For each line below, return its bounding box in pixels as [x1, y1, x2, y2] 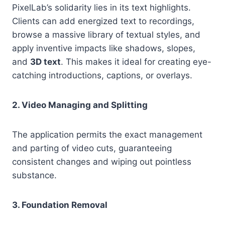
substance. [12, 170, 57, 181]
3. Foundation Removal [12, 200, 107, 210]
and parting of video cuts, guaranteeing [12, 143, 172, 154]
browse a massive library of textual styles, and [12, 30, 200, 40]
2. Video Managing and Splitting [12, 100, 148, 110]
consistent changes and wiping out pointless [12, 157, 191, 167]
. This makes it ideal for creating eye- [61, 57, 211, 67]
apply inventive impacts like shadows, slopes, [12, 43, 195, 54]
